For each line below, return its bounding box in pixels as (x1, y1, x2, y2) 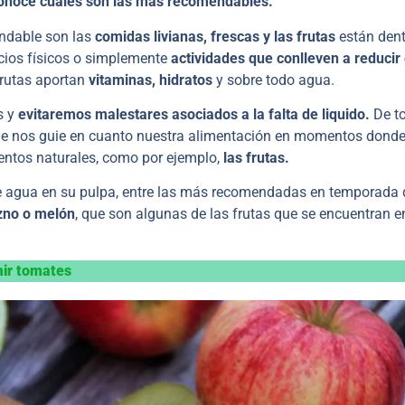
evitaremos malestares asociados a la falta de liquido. (18, 105, 370, 123)
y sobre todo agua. (212, 71, 334, 89)
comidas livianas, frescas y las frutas (95, 27, 339, 45)
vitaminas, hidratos (89, 71, 212, 89)
